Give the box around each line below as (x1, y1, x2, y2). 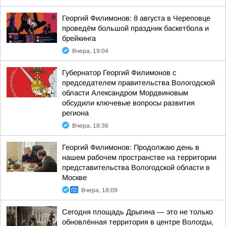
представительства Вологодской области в (62, 163, 210, 172)
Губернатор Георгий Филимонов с (62, 69, 176, 77)
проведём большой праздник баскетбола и (62, 24, 209, 32)
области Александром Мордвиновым (62, 89, 188, 97)
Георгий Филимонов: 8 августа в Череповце (62, 14, 210, 22)
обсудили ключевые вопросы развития (62, 99, 195, 107)
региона (62, 109, 89, 117)
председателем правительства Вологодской (62, 79, 215, 87)
